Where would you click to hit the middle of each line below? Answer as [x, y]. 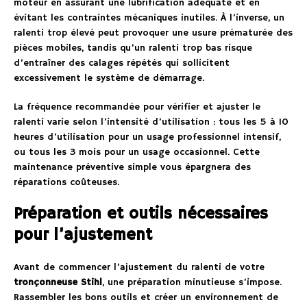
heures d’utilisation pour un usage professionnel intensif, [147, 137]
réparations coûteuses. [66, 182]
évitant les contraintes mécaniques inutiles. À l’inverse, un [149, 17]
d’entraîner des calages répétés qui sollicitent [122, 63]
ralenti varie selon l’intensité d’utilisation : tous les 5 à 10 [151, 122]
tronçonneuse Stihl [58, 282]
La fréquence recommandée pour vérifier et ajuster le [137, 107]
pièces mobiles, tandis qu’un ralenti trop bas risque [133, 48]
